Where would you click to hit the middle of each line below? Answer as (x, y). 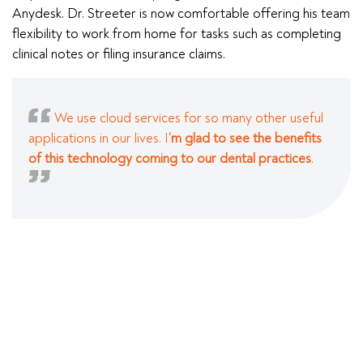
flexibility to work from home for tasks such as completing (177, 33)
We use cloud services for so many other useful (189, 117)
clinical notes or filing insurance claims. (119, 53)
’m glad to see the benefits (245, 138)
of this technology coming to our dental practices (170, 158)
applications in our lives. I (98, 138)
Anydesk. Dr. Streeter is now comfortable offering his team (181, 13)
